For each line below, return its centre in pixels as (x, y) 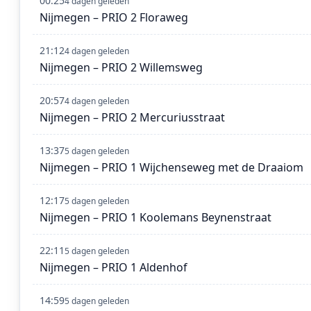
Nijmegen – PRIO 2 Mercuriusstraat (132, 118)
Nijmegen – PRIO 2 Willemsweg (121, 68)
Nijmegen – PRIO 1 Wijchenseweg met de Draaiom (171, 168)
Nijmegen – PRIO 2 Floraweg (114, 18)
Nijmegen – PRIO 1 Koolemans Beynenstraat (155, 218)
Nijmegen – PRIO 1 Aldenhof (114, 268)
